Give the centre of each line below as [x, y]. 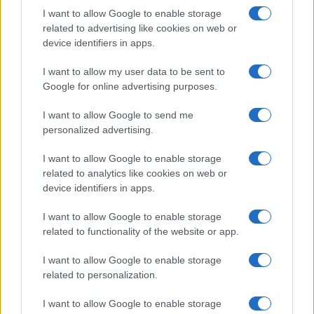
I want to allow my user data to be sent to [134, 71]
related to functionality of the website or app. [141, 231]
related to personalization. [100, 275]
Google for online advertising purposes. [130, 86]
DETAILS [98, 20]
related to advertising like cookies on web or [140, 28]
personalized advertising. [98, 130]
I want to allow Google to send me [118, 115]
